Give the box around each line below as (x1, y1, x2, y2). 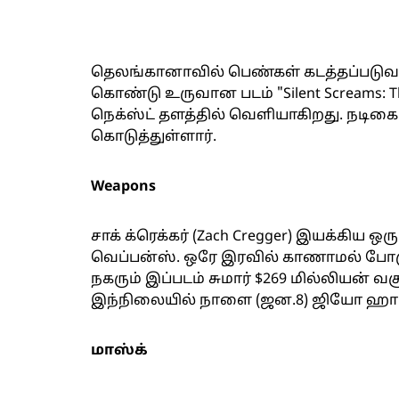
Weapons (91, 178, 156, 196)
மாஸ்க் (91, 342, 148, 360)
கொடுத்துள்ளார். (91, 128, 216, 146)
